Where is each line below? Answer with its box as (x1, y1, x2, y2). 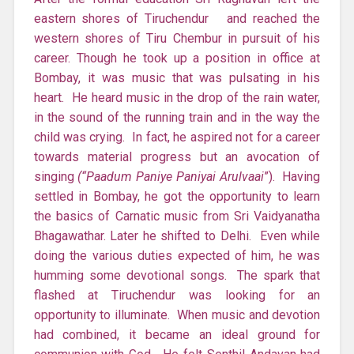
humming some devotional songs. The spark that (33, 267, 321, 283)
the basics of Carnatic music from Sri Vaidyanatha (33, 208, 321, 224)
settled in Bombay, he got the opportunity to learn (33, 188, 321, 204)
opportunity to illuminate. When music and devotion (33, 307, 321, 322)
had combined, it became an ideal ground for (33, 326, 321, 342)
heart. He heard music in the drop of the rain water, (33, 89, 321, 105)
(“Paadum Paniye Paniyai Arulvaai (77, 168, 264, 184)
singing (33, 168, 78, 184)
